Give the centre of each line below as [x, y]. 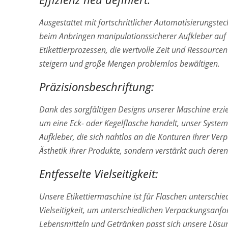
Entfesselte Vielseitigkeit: [99, 173]
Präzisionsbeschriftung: [97, 86]
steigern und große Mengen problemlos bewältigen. [130, 63]
